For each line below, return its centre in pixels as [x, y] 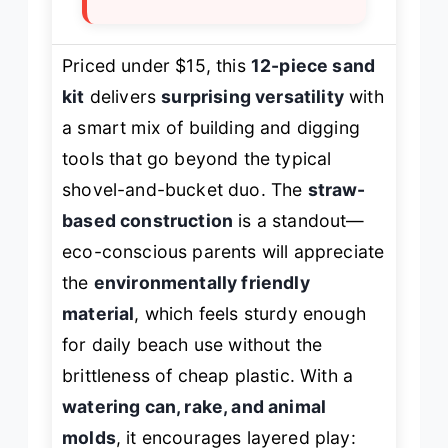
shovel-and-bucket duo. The [185, 190]
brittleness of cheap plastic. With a [208, 376]
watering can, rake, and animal [194, 407]
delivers [123, 97]
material [98, 314]
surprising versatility [252, 97]
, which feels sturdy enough [250, 314]
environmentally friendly [201, 283]
